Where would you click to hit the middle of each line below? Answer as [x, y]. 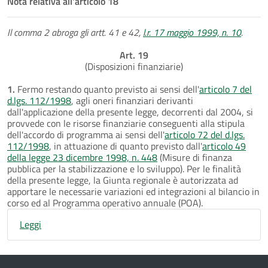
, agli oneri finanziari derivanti [132, 100]
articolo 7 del [226, 89]
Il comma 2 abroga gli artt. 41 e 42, [75, 32]
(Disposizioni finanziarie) [134, 66]
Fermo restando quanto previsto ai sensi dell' [107, 89]
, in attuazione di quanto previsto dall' [126, 146]
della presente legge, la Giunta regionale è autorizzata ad [123, 180]
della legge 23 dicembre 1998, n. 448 [82, 157]
